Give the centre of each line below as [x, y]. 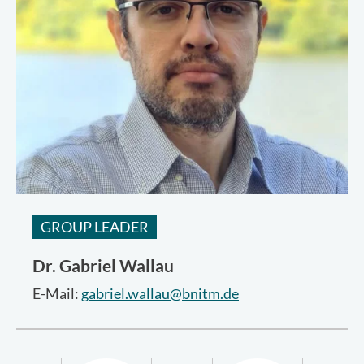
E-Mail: [57, 294]
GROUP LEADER [95, 226]
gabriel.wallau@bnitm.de [160, 294]
